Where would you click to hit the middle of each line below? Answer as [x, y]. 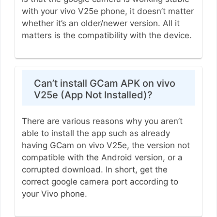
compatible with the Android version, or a [102, 158]
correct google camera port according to [100, 182]
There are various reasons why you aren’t [102, 121]
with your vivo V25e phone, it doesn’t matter [108, 11]
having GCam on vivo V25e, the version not [106, 146]
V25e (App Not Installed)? [93, 95]
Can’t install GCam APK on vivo [104, 84]
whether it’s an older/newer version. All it [101, 23]
